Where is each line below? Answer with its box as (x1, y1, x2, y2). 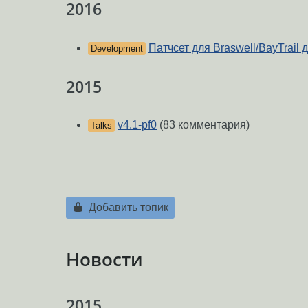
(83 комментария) (157, 119, 250, 131)
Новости (66, 247, 143, 271)
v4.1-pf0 (118, 119, 157, 131)
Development (91, 43, 143, 54)
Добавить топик (85, 201, 168, 213)
